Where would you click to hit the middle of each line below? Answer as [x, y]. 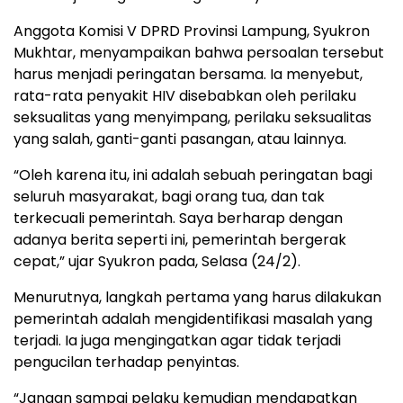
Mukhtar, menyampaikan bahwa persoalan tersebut [199, 53]
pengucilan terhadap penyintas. [126, 363]
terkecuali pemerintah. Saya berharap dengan [178, 219]
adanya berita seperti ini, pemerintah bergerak [180, 240]
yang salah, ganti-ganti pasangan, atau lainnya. [180, 139]
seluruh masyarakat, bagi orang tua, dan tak [169, 197]
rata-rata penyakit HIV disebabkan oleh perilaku [185, 96]
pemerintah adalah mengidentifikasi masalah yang [193, 319]
